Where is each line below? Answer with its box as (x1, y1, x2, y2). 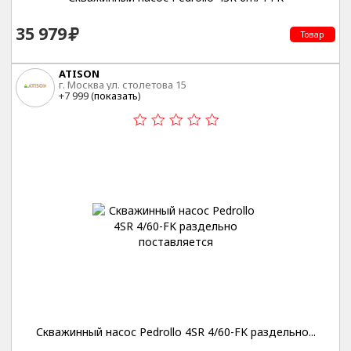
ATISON (59, 67, 100, 81)
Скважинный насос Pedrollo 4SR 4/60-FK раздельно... (35, 324, 316, 339)
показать (94, 89, 138, 103)
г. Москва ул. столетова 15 (59, 78, 186, 92)
